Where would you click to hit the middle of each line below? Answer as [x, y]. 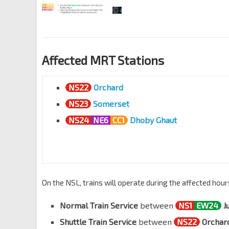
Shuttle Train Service [98, 222]
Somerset [111, 104]
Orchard [108, 87]
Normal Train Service [99, 205]
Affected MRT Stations [103, 60]
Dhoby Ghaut [153, 120]
